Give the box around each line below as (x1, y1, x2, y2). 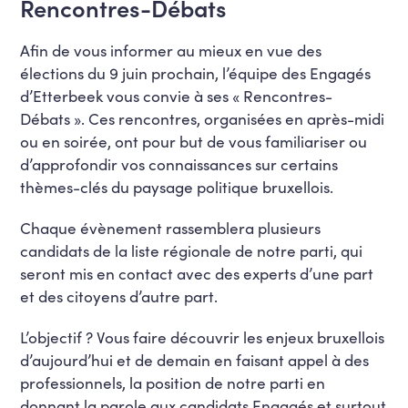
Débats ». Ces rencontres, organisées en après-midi (20, 107, 385, 129)
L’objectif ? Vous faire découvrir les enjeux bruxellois (20, 325, 385, 348)
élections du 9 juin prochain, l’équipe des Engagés (20, 61, 372, 84)
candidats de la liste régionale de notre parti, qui (20, 239, 363, 261)
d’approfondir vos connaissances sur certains (20, 152, 339, 175)
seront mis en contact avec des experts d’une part (20, 261, 374, 284)
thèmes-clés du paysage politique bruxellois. (20, 175, 334, 198)
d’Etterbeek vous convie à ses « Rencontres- (20, 84, 333, 107)
